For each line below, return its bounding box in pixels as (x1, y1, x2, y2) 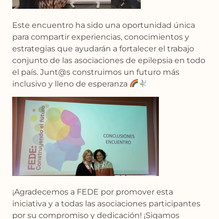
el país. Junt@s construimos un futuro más (12, 67, 179, 77)
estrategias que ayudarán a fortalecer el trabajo (12, 44, 194, 53)
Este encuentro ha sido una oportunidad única (12, 20, 195, 30)
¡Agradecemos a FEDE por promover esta (12, 187, 173, 197)
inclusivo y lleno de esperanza (12, 79, 130, 88)
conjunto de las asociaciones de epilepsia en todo (12, 55, 205, 65)
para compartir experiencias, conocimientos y (12, 32, 189, 42)
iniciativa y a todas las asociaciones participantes (12, 199, 200, 209)
